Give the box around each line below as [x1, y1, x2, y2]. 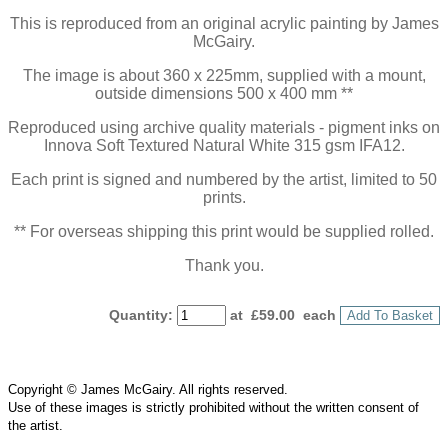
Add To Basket [347, 308, 433, 324]
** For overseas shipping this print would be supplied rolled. [14, 223, 434, 241]
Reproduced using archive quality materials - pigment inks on [8, 119, 440, 137]
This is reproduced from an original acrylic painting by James [9, 15, 439, 33]
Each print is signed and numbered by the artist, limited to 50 [11, 171, 437, 189]
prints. [202, 189, 246, 207]
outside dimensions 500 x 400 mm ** [95, 85, 353, 103]
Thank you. [184, 257, 264, 275]
